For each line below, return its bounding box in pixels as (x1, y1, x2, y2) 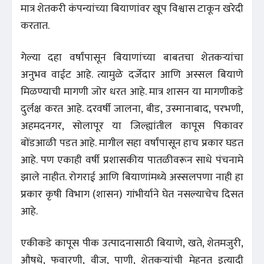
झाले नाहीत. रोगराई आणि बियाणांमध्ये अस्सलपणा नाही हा (21, 169, 243, 187)
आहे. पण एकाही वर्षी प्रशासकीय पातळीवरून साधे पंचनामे (21, 151, 243, 170)
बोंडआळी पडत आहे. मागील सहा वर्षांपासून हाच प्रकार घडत (21, 134, 243, 153)
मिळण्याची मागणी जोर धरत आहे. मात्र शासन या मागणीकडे (21, 83, 243, 101)
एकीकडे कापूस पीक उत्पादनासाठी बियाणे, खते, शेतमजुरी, (21, 235, 243, 253)
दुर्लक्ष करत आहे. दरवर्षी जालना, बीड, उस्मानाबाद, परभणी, (21, 100, 243, 118)
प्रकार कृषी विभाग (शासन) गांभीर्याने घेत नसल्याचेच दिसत (21, 186, 243, 204)
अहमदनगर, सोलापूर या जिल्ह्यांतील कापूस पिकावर (21, 117, 243, 136)
